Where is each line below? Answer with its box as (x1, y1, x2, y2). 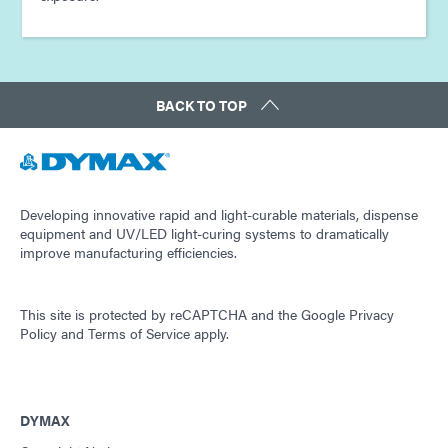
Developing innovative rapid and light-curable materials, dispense (20, 203, 418, 224)
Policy (20, 323, 57, 344)
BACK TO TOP (156, 95, 247, 116)
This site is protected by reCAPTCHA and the (20, 304, 301, 325)
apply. (190, 323, 229, 344)
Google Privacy (301, 304, 394, 325)
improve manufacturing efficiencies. (20, 241, 237, 262)
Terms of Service (88, 323, 190, 344)
